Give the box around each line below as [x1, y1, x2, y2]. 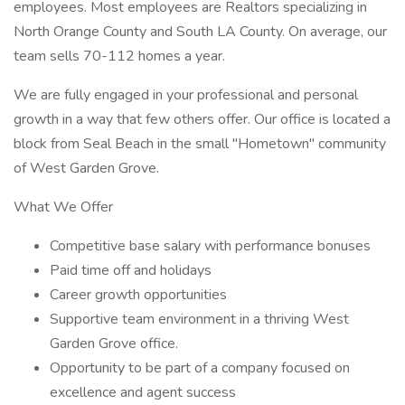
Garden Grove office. [50, 334, 178, 353]
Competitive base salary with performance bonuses [50, 236, 371, 256]
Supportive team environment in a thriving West [50, 309, 349, 329]
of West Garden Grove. [14, 158, 159, 178]
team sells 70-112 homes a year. [14, 46, 225, 66]
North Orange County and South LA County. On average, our [14, 22, 387, 42]
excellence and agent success [50, 382, 236, 402]
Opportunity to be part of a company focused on [50, 358, 350, 378]
